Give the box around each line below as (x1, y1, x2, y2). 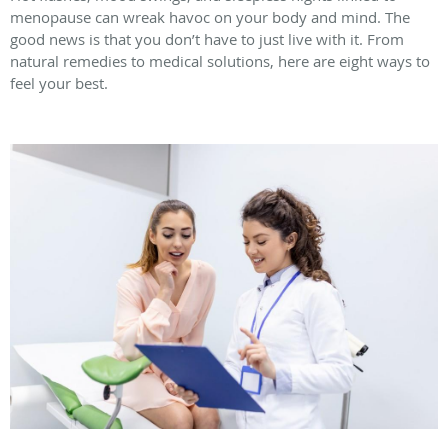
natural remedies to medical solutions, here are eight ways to (10, 50, 430, 71)
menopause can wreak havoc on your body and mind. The (10, 6, 410, 27)
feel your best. (10, 72, 108, 93)
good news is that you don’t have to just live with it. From (10, 28, 404, 49)
